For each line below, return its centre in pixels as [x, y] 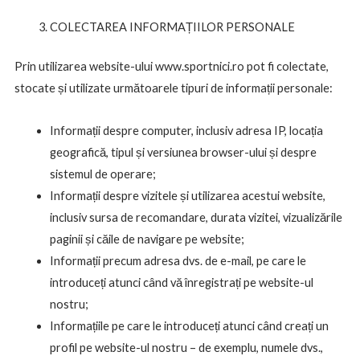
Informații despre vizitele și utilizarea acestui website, [187, 195]
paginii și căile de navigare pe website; [147, 239]
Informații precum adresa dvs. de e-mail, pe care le [178, 260]
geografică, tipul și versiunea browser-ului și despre [183, 152]
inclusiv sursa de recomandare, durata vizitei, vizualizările [196, 217]
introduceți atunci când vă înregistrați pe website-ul [181, 282]
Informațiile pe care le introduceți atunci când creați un [189, 325]
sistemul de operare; [102, 174]
